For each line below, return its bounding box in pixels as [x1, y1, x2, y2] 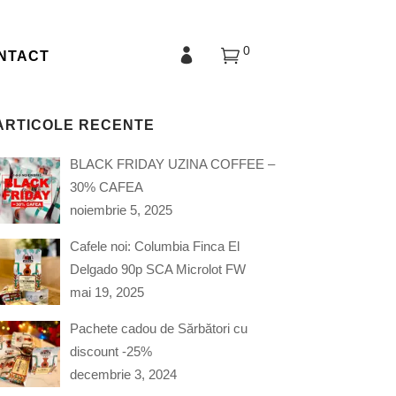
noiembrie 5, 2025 [69, 202, 172, 217]
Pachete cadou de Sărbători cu [69, 320, 247, 336]
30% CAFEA [69, 179, 143, 194]
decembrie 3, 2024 [69, 366, 177, 382]
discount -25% [69, 343, 152, 359]
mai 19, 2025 [69, 284, 144, 300]
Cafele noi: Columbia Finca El [69, 238, 240, 254]
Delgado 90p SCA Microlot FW [69, 261, 246, 277]
